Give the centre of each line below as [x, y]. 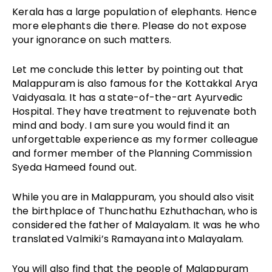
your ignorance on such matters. [92, 40]
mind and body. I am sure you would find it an [121, 126]
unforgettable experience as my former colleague [135, 140]
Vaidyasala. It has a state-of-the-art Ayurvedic [128, 98]
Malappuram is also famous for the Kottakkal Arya [135, 84]
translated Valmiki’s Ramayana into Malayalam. [128, 239]
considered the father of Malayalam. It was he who [136, 225]
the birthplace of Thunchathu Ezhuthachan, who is [135, 211]
